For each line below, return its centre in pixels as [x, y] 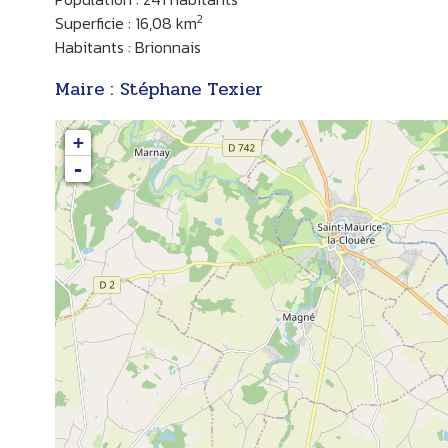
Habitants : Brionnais [127, 46]
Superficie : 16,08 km [125, 22]
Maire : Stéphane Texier [158, 88]
